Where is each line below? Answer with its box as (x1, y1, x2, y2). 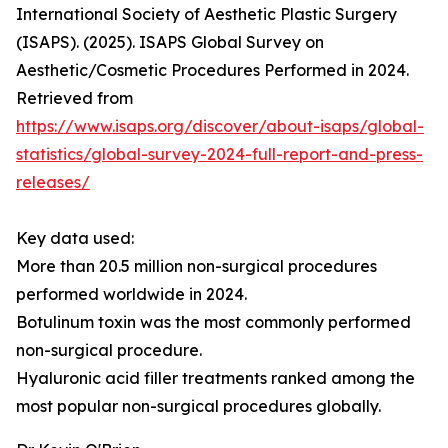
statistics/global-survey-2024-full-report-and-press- (16, 144, 423, 165)
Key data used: (16, 228, 134, 249)
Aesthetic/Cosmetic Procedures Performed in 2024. (16, 60, 409, 81)
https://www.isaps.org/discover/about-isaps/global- (16, 116, 424, 137)
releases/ (16, 172, 90, 193)
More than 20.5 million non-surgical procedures (16, 256, 377, 277)
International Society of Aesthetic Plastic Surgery (16, 4, 397, 25)
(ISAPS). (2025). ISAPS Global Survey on (16, 32, 324, 53)
